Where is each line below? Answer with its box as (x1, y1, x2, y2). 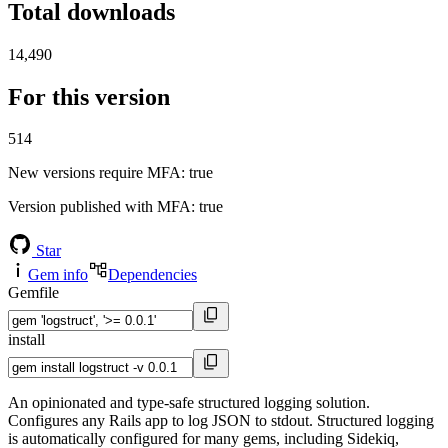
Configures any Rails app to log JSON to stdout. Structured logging (8, 412, 434, 430)
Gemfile (8, 284, 59, 302)
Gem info (28, 266, 88, 284)
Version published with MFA (8, 198, 191, 216)
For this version (8, 83, 170, 110)
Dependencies (108, 266, 197, 284)
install (8, 331, 45, 349)
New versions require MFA (8, 164, 181, 182)
